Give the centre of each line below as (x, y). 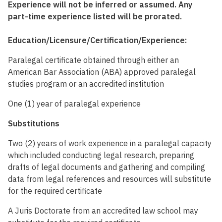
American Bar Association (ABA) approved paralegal (102, 72)
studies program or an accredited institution (86, 84)
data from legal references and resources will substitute (110, 179)
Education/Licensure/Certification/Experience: (97, 40)
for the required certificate (55, 191)
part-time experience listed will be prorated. (96, 17)
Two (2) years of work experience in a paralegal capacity (110, 143)
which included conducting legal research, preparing (101, 155)
